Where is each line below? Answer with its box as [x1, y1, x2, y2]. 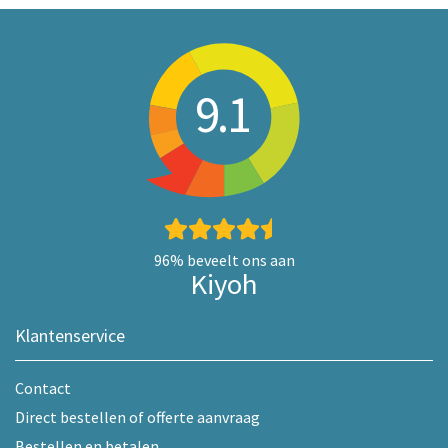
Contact [15, 377, 71, 398]
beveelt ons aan [183, 249, 295, 270]
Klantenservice [15, 323, 125, 347]
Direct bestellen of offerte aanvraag [15, 406, 260, 427]
